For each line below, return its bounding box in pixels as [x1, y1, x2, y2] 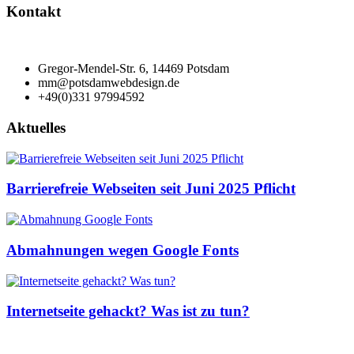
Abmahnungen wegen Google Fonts [6, 241, 239, 258]
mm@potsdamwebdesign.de [38, 76, 179, 90]
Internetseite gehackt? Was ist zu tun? [6, 303, 250, 320]
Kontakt [6, 2, 61, 20]
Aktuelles [6, 119, 66, 136]
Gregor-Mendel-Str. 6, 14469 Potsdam [38, 62, 229, 76]
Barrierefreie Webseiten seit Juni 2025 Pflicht [6, 180, 296, 198]
